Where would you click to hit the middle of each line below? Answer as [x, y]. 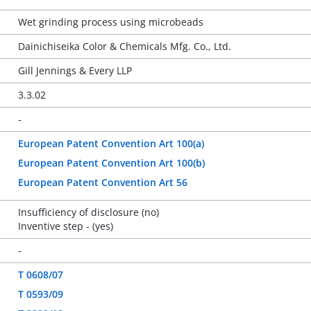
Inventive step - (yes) [65, 226]
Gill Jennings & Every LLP [75, 70]
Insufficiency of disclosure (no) [88, 212]
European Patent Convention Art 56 [102, 182]
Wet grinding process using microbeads [110, 22]
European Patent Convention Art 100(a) [111, 143]
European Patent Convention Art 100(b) [111, 163]
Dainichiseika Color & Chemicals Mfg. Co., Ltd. [124, 46]
